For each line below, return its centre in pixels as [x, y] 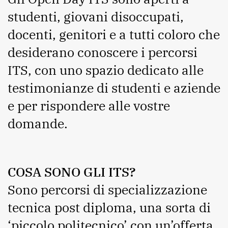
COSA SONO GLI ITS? [72, 172]
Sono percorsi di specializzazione [107, 190]
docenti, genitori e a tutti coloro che [114, 35]
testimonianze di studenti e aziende [114, 88]
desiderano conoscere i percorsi [103, 52]
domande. [39, 124]
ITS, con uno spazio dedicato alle [106, 70]
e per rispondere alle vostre [89, 106]
